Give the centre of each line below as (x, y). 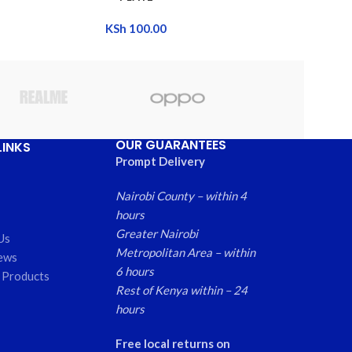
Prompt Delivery (161, 161)
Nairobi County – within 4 (181, 195)
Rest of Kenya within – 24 (182, 290)
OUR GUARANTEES (171, 145)
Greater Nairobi (157, 233)
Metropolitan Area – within (186, 252)
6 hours (135, 271)
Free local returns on (173, 343)
